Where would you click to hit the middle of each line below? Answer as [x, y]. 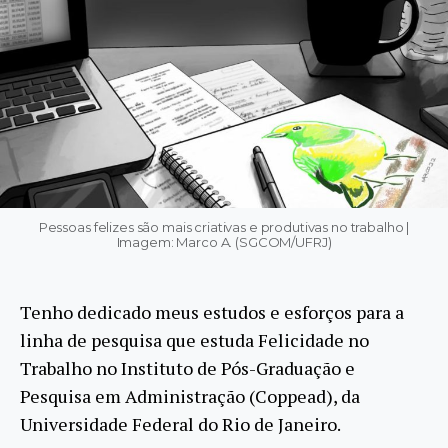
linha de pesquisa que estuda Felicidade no [194, 339]
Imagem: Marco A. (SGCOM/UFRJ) [224, 241]
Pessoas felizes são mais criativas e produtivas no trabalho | [224, 226]
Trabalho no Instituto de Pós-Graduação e [187, 367]
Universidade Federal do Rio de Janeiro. [180, 423]
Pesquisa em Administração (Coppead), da [190, 395]
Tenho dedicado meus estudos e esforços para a [212, 311]
